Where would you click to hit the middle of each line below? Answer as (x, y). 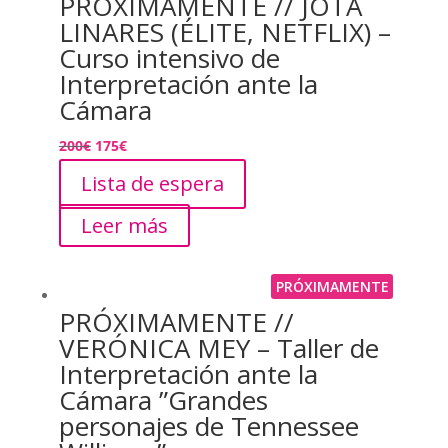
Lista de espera (152, 184)
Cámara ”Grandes (163, 399)
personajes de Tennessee (208, 425)
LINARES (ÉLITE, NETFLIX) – (224, 32)
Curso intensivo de (169, 58)
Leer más (124, 226)
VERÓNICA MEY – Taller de (218, 347)
